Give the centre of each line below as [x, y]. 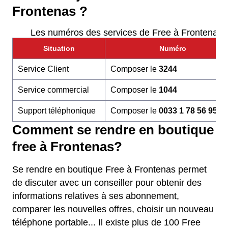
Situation [59, 48]
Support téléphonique [57, 111]
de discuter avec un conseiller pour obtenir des [107, 183]
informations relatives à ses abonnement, [96, 196]
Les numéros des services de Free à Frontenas [126, 33]
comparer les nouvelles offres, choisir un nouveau [113, 209]
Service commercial [53, 90]
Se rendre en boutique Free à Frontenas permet [109, 169]
